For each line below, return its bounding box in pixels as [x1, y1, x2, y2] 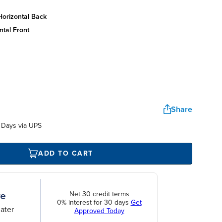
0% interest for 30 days [56, 198, 131, 207]
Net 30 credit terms [69, 190, 129, 199]
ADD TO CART [38, 149, 93, 158]
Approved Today [74, 207, 124, 216]
